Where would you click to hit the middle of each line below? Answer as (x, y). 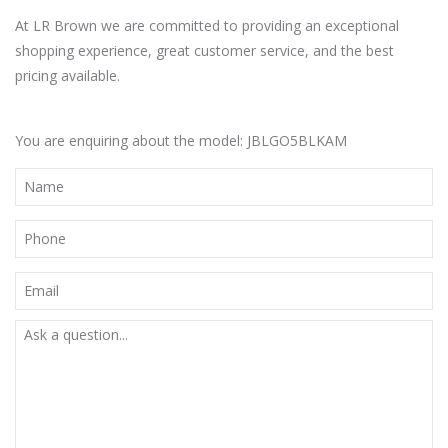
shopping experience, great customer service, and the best (204, 50)
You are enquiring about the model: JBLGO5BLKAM (181, 140)
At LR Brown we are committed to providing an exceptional (207, 25)
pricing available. (67, 75)
